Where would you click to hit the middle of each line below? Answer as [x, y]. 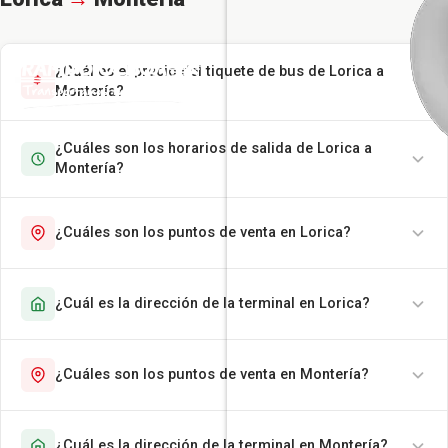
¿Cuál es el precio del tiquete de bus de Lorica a [219, 72]
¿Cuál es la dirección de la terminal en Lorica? [212, 304]
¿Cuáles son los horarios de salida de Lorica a [213, 149]
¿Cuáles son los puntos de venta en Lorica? [203, 233]
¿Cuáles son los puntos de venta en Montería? [212, 375]
